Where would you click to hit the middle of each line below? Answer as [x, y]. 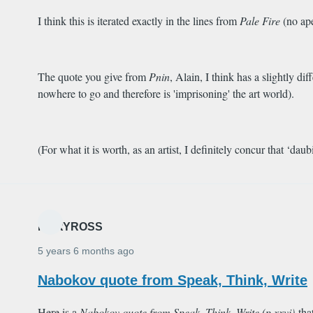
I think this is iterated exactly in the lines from [139, 21]
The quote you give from [93, 77]
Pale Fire [261, 21]
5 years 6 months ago [86, 251]
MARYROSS [70, 227]
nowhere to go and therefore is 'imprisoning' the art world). [166, 94]
